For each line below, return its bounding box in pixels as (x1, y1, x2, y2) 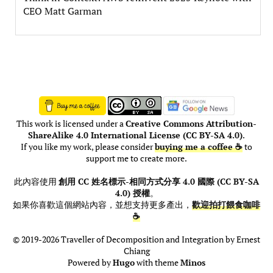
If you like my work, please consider (21, 141, 155, 153)
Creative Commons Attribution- (126, 118, 257, 130)
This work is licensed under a (16, 118, 126, 130)
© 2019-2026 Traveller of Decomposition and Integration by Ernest (13, 234, 260, 246)
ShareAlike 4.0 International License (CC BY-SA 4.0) (28, 130, 243, 141)
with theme (135, 257, 180, 269)
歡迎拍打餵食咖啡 (192, 199, 260, 211)
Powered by (68, 257, 113, 269)
